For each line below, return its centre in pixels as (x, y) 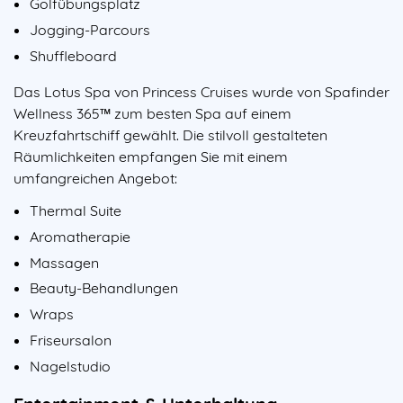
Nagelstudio (70, 366)
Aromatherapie (80, 236)
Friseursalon (71, 340)
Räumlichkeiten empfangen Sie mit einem (151, 156)
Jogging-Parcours (90, 30)
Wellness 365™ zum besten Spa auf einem (152, 113)
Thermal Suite (76, 210)
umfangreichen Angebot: (95, 178)
